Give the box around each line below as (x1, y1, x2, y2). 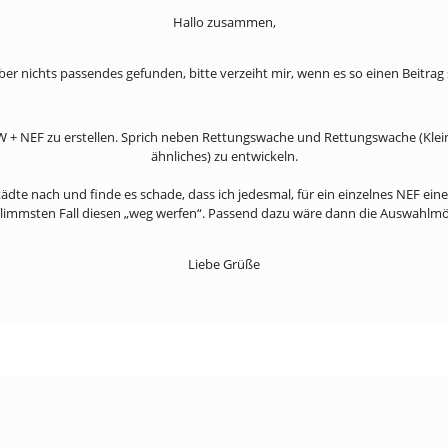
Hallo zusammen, (172, 13, 276, 31)
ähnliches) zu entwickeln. (150, 147, 298, 165)
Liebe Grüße (188, 255, 260, 273)
